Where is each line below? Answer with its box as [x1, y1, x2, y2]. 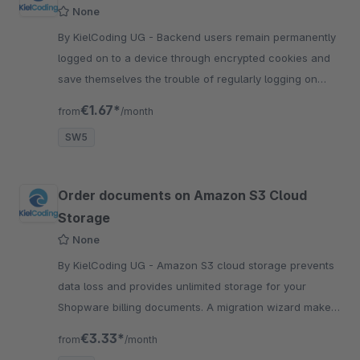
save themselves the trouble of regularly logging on [58, 72, 317, 86]
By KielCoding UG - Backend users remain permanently [58, 31, 157, 44]
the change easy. [58, 321, 145, 335]
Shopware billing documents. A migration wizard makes [58, 301, 337, 314]
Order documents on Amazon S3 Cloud [58, 187, 307, 204]
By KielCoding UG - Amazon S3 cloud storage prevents [58, 259, 157, 272]
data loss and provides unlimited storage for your [58, 280, 306, 293]
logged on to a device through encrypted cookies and [58, 51, 330, 65]
